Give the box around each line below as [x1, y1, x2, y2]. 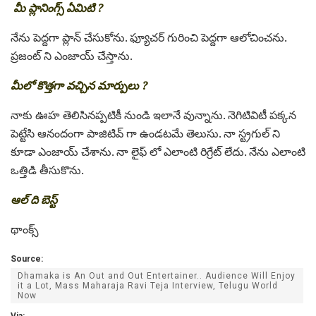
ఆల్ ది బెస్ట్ [11, 191, 57, 207]
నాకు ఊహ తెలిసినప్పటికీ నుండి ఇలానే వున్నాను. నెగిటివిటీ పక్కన [11, 107, 296, 123]
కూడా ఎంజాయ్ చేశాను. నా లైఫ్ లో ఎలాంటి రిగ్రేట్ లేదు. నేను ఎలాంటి [11, 143, 305, 159]
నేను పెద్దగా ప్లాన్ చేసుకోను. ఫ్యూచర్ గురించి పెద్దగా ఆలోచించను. [11, 29, 286, 45]
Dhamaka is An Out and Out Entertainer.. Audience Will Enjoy [18, 270, 296, 281]
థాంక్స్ [11, 221, 39, 237]
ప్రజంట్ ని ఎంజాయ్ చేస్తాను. [11, 47, 133, 63]
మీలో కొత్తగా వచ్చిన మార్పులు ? [11, 77, 147, 93]
